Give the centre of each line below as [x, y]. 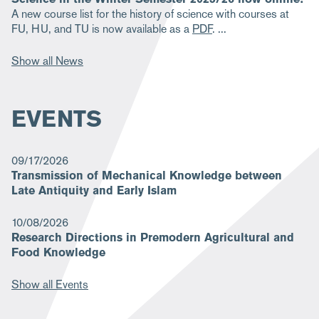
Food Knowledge [58, 252]
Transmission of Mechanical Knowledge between [147, 175]
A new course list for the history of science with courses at [150, 14]
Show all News [47, 61]
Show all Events [50, 284]
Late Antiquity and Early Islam [94, 190]
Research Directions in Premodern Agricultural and [153, 237]
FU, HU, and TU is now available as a [102, 28]
